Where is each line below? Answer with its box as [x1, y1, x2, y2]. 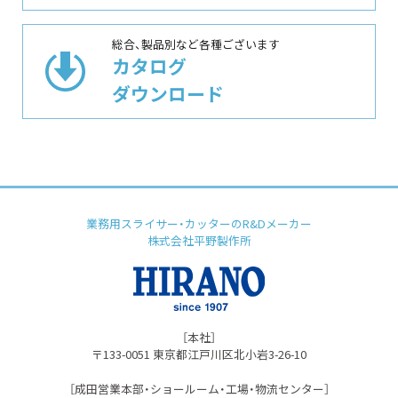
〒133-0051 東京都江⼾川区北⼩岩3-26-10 [92, 345, 306, 362]
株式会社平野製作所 [147, 231, 251, 249]
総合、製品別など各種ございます [112, 35, 280, 52]
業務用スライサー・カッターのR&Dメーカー [86, 214, 312, 232]
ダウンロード [112, 79, 224, 107]
